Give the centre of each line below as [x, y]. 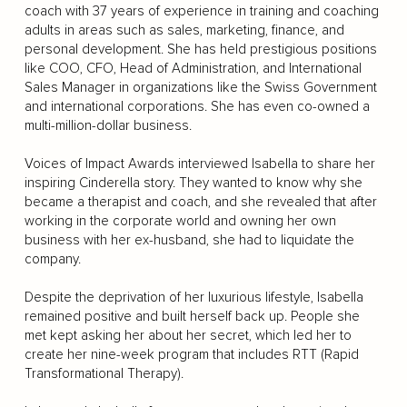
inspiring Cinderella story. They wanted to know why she [193, 183]
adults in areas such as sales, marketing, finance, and [184, 30]
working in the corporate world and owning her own [180, 221]
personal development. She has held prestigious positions [200, 49]
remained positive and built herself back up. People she [192, 316]
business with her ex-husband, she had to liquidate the [189, 240]
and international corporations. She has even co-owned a [197, 106]
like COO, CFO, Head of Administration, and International [193, 68]
